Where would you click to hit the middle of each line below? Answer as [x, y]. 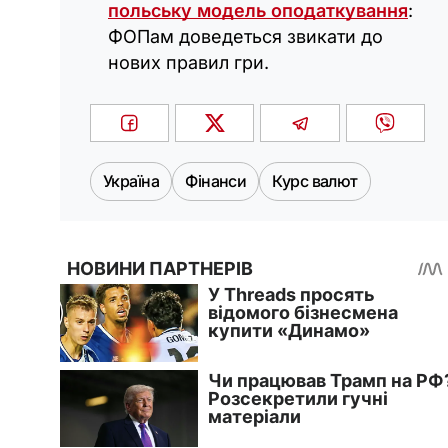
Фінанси [216, 181]
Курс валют [315, 181]
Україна [131, 181]
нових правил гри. [188, 63]
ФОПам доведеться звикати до [245, 37]
